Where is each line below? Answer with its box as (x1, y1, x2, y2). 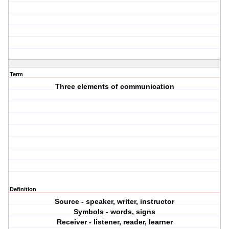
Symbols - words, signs (74, 208, 156, 216)
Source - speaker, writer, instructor (55, 197, 175, 206)
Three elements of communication (55, 82, 174, 91)
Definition (10, 186, 36, 193)
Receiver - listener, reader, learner (56, 218, 173, 226)
